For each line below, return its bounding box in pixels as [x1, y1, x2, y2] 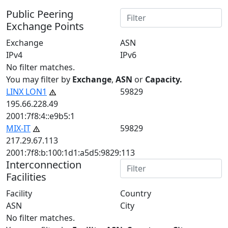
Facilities [6, 169, 46, 184]
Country [120, 187, 151, 199]
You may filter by [6, 73, 72, 85]
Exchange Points [6, 19, 84, 33]
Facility [6, 187, 32, 199]
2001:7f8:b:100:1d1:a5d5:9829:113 [6, 147, 135, 158]
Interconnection [6, 157, 81, 172]
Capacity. [145, 73, 182, 85]
